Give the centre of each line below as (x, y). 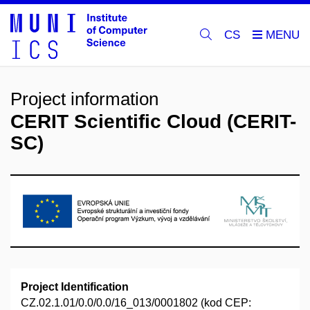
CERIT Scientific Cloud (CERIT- (153, 121)
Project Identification (75, 287)
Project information (84, 99)
